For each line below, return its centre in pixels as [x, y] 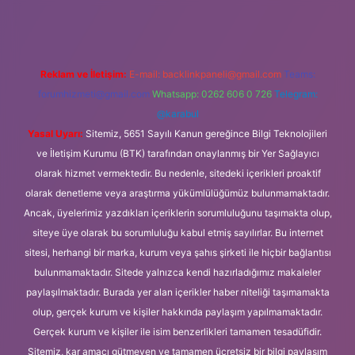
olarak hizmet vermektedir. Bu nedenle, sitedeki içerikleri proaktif [177, 173]
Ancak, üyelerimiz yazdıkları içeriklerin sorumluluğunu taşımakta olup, [177, 212]
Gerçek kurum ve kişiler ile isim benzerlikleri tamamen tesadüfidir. [177, 331]
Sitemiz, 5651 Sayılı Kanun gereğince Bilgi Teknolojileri [205, 133]
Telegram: [296, 94]
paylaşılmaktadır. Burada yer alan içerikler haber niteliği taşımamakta [177, 292]
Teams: [299, 74]
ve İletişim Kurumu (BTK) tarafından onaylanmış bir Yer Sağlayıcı [177, 153]
